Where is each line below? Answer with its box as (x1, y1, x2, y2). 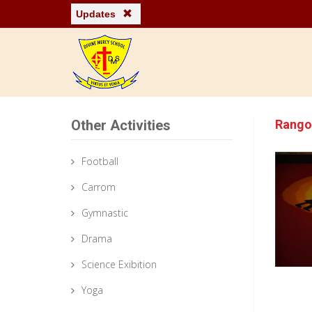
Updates (76, 8, 118, 19)
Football (81, 155, 118, 168)
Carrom (81, 180, 116, 194)
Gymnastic (81, 206, 128, 219)
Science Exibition (81, 258, 157, 271)
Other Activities (71, 117, 171, 134)
